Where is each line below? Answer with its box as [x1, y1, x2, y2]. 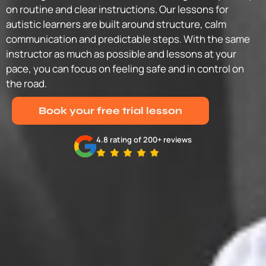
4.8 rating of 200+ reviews [96, 134, 192, 145]
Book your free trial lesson [39, 104, 182, 118]
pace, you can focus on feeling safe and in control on [6, 62, 244, 76]
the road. [6, 77, 47, 91]
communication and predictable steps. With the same [6, 32, 250, 46]
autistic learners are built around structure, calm [6, 17, 226, 31]
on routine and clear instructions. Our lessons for [6, 2, 229, 17]
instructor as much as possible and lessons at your [6, 47, 236, 61]
